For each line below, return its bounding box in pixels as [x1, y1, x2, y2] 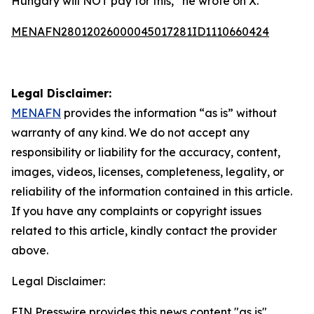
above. [11, 243, 48, 257]
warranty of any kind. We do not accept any [11, 125, 250, 139]
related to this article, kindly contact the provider [11, 224, 277, 238]
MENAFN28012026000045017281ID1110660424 [11, 25, 269, 39]
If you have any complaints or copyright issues [11, 204, 261, 218]
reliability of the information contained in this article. [11, 184, 292, 198]
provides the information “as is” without [61, 106, 277, 120]
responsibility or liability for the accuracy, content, [11, 145, 280, 159]
